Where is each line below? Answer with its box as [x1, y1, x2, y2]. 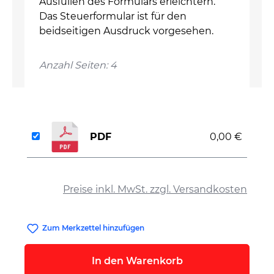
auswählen [26, 168, 86, 180]
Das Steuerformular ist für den [39, 10, 187, 22]
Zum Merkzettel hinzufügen [42, 223, 145, 232]
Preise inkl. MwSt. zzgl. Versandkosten [63, 183, 247, 195]
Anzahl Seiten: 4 [39, 59, 117, 71]
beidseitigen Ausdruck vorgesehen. [39, 25, 213, 37]
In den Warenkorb [91, 255, 183, 267]
